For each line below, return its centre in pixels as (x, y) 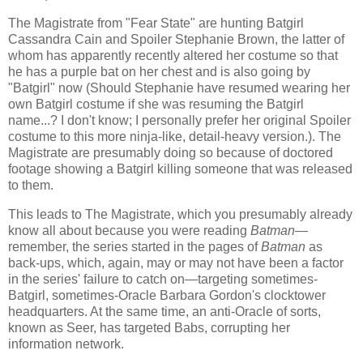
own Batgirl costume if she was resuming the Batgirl (156, 104)
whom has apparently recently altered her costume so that (173, 55)
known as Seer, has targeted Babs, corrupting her (149, 327)
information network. (66, 344)
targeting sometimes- (258, 279)
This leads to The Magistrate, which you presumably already (180, 214)
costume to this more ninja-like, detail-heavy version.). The (175, 136)
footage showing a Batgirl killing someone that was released (180, 169)
